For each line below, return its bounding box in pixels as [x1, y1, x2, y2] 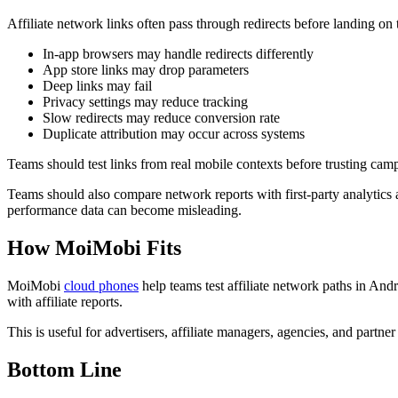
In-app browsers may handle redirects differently [43, 45, 314, 61]
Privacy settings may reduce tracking [43, 93, 248, 109]
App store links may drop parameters [43, 61, 249, 77]
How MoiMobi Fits [7, 235, 181, 259]
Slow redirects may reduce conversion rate [43, 109, 280, 125]
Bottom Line [7, 357, 122, 381]
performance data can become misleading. [7, 202, 242, 218]
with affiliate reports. [7, 293, 123, 309]
